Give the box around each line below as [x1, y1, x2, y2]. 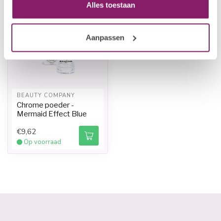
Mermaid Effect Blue [17, 110, 87, 118]
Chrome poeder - [17, 101, 74, 110]
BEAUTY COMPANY [17, 92, 75, 99]
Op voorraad [24, 138, 61, 147]
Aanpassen [85, 33, 124, 41]
